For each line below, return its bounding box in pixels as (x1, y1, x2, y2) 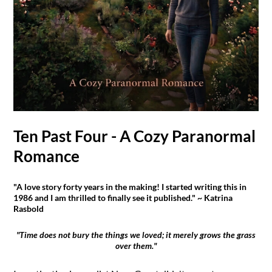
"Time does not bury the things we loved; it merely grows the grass (16, 229, 256, 240)
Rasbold (13, 203, 44, 214)
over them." (115, 240, 157, 251)
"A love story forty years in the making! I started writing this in (13, 182, 247, 192)
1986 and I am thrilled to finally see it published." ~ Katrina (13, 192, 233, 203)
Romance (13, 146, 80, 166)
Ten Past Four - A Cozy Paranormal (13, 126, 256, 146)
